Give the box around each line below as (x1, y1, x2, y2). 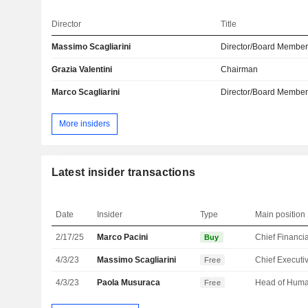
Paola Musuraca (97, 277, 161, 287)
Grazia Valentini (51, 65, 112, 75)
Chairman (221, 65, 258, 75)
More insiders (58, 118, 110, 129)
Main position (255, 209, 306, 219)
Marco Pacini (97, 232, 148, 242)
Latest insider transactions (51, 166, 196, 178)
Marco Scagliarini (51, 87, 120, 98)
